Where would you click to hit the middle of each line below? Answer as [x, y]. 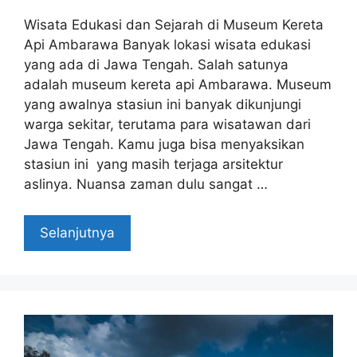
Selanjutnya [77, 232]
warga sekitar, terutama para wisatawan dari [167, 125]
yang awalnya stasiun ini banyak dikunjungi [163, 105]
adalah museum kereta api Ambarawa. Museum [178, 85]
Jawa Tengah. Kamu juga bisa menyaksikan [164, 145]
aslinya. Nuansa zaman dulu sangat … [146, 184]
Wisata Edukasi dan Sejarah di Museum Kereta [174, 25]
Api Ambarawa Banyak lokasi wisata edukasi [167, 45]
